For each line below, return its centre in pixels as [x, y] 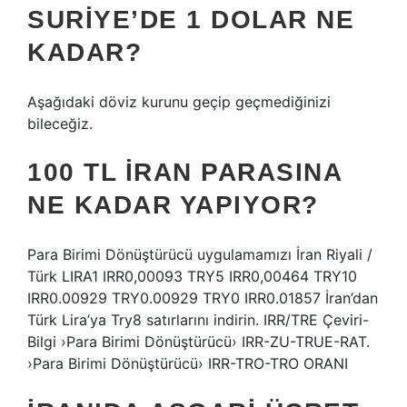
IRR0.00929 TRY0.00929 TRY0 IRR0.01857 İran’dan [203, 298]
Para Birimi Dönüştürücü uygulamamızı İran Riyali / [200, 254]
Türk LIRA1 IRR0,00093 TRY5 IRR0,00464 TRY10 [192, 276]
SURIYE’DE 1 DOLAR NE [191, 20]
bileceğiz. [60, 124]
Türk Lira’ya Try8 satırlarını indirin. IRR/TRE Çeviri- [198, 320]
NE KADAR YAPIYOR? [173, 205]
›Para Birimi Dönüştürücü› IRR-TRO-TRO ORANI [188, 363]
